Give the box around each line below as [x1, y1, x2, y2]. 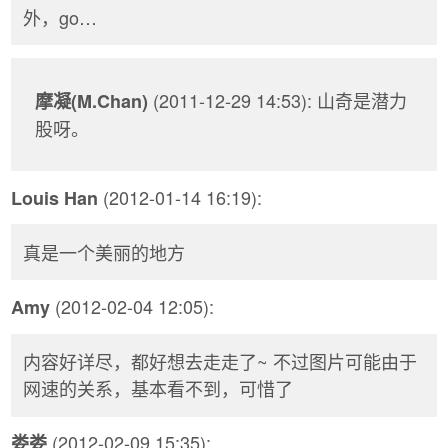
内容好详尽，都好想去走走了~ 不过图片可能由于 [23, 348, 417, 375]
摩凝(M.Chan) [35, 87, 148, 114]
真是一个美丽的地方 [23, 238, 185, 265]
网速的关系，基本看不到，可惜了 [23, 375, 293, 402]
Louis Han [11, 184, 98, 211]
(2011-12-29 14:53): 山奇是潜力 [148, 86, 407, 113]
